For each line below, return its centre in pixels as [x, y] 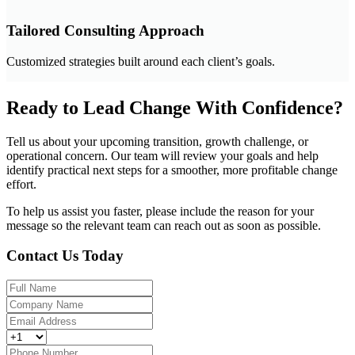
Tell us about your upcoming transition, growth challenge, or [157, 141]
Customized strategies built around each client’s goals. [141, 61]
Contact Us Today [65, 256]
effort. [21, 184]
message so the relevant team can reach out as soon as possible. [164, 225]
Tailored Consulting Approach [105, 31]
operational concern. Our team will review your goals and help [162, 155]
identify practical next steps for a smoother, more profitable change [172, 170]
